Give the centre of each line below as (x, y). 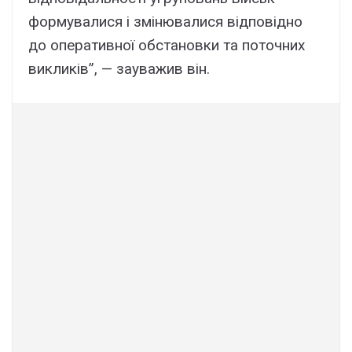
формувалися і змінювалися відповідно (165, 21)
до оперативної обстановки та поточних (167, 45)
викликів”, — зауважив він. (119, 68)
